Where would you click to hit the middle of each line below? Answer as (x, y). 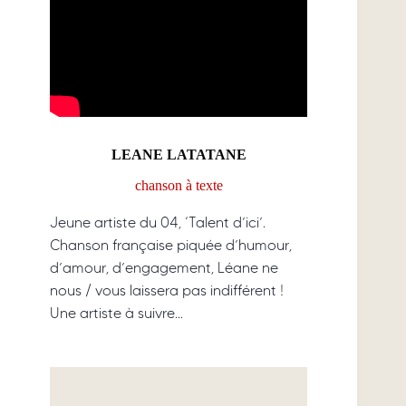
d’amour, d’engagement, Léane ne (164, 267)
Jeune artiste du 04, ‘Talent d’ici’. (158, 222)
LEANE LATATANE (179, 154)
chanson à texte (179, 185)
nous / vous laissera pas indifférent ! (167, 290)
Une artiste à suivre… (116, 313)
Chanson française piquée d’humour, (171, 245)
